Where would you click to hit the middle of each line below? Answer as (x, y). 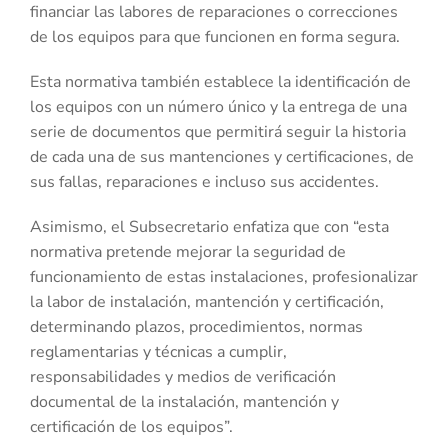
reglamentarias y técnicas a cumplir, (158, 351)
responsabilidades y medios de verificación (183, 376)
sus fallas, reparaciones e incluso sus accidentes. (204, 181)
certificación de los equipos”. (131, 426)
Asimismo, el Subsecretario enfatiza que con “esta (209, 226)
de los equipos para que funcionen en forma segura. (215, 36)
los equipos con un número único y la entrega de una (218, 106)
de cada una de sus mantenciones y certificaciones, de (222, 156)
